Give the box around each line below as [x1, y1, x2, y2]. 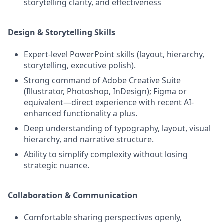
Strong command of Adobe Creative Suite [24, 75, 181, 86]
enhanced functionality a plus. [24, 108, 137, 119]
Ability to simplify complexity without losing [24, 149, 188, 160]
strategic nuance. [24, 160, 89, 171]
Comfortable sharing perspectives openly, [24, 212, 182, 223]
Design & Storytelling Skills [8, 27, 115, 38]
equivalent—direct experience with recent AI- [24, 97, 194, 108]
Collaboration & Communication [8, 190, 138, 201]
